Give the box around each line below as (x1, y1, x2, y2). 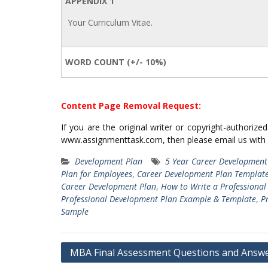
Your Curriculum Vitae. (68, 17, 153, 28)
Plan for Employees (61, 168, 132, 179)
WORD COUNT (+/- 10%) (65, 56, 166, 68)
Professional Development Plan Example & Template (61, 193, 256, 205)
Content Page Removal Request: (61, 100, 201, 111)
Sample (61, 206, 89, 217)
